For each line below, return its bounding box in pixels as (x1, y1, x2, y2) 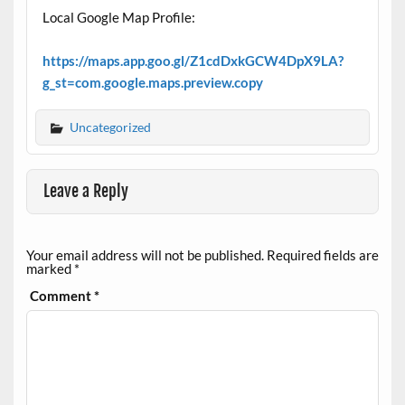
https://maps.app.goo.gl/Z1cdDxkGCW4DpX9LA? (42, 52, 344, 69)
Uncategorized (69, 118, 151, 135)
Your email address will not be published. (25, 246, 264, 263)
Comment (30, 287, 95, 304)
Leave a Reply (43, 180, 129, 202)
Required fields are (266, 246, 379, 263)
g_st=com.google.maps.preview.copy (42, 73, 263, 90)
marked (25, 259, 74, 277)
